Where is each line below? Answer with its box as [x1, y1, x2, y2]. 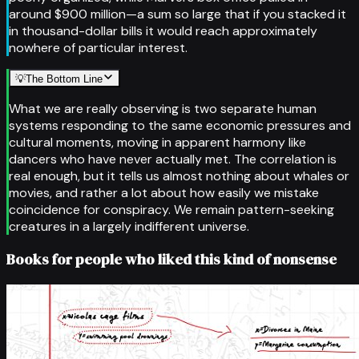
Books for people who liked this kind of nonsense [6, 249, 337, 270]
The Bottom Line [26, 72, 103, 85]
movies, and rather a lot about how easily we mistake [9, 184, 319, 201]
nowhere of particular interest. [9, 38, 188, 56]
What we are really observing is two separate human [9, 99, 317, 117]
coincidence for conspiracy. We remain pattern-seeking [9, 200, 334, 218]
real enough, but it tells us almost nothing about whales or [9, 167, 349, 184]
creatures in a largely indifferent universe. [9, 217, 249, 235]
